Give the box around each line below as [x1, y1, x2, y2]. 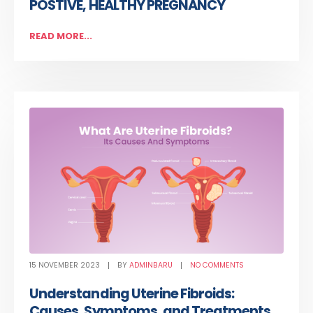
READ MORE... [29, 29, 93, 43]
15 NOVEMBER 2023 [29, 260, 101, 271]
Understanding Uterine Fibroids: [29, 284, 235, 304]
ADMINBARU [129, 260, 173, 271]
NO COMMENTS [190, 260, 245, 271]
